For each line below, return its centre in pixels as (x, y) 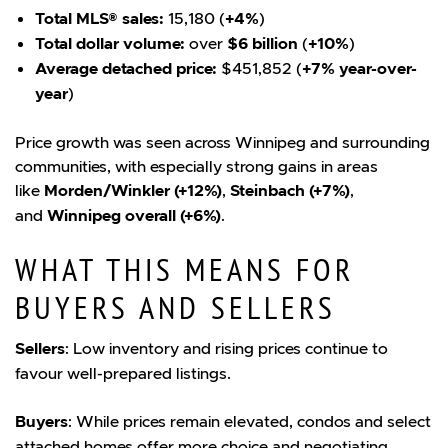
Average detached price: (126, 68)
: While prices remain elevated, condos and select (249, 420)
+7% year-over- (359, 68)
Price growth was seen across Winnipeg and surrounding (222, 141)
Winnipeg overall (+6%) (134, 215)
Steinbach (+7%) (290, 190)
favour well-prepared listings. (123, 372)
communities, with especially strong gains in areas (196, 165)
